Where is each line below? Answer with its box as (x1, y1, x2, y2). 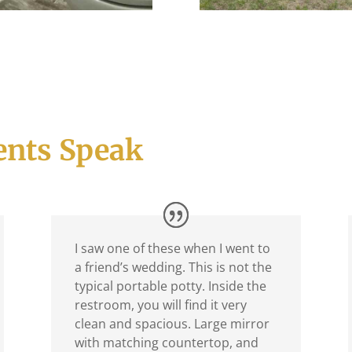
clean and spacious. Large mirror (74, 314, 269, 332)
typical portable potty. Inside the (74, 277, 266, 295)
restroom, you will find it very (74, 295, 247, 313)
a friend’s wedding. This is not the (74, 258, 272, 276)
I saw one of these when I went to (74, 239, 270, 257)
